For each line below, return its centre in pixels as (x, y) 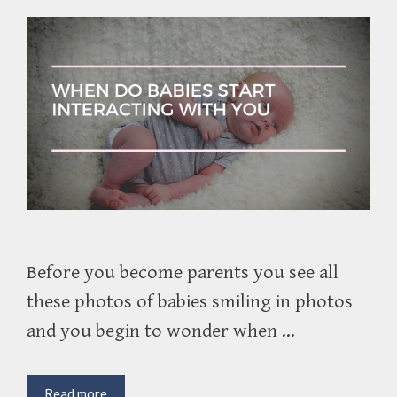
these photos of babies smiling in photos (190, 301)
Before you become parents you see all (183, 272)
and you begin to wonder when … (161, 331)
